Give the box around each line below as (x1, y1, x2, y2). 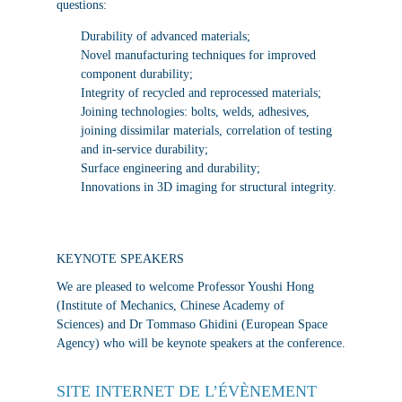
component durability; (80, 67, 193, 82)
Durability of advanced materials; (80, 30, 250, 44)
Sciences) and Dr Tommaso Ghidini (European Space (56, 318, 328, 332)
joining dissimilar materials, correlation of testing (80, 124, 332, 138)
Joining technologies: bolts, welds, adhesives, (80, 105, 310, 119)
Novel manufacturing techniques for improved (80, 48, 316, 63)
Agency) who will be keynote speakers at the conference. (56, 336, 345, 351)
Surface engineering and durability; (80, 162, 260, 176)
